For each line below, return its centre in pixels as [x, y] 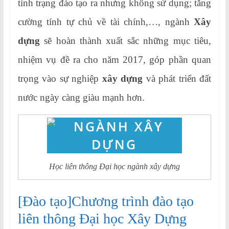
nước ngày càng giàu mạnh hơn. [81, 98]
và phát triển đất [177, 79]
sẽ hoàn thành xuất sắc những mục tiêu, [125, 41]
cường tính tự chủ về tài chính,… [88, 22]
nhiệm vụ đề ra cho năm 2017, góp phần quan [114, 60]
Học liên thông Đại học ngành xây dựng [114, 166]
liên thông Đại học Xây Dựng [102, 218]
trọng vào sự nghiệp [60, 79]
